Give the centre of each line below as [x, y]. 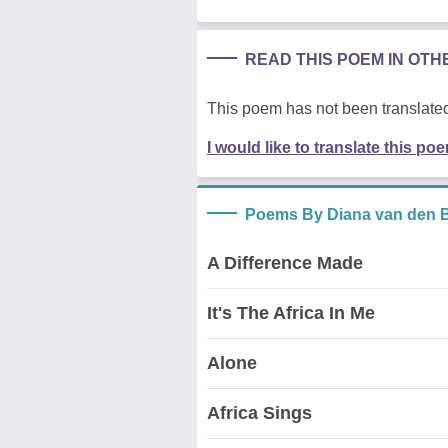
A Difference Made [285, 262]
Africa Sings [259, 412]
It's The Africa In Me [291, 312]
